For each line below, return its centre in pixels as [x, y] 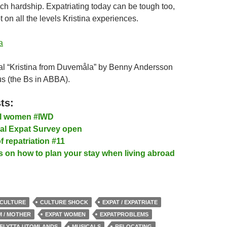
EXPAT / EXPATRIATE [130, 202]
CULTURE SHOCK [64, 202]
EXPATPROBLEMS [124, 214]
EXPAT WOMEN [65, 214]
